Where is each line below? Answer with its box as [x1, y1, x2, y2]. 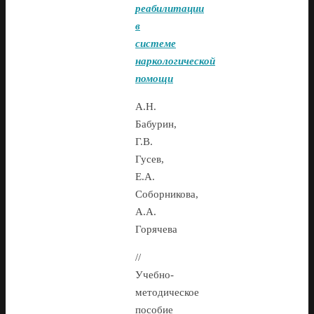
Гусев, [135, 153, 164, 165]
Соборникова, [135, 189, 198, 200]
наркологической [135, 55, 215, 67]
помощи [135, 73, 173, 85]
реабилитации [135, 3, 204, 15]
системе [135, 38, 176, 50]
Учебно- [135, 269, 174, 281]
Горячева [135, 224, 177, 235]
